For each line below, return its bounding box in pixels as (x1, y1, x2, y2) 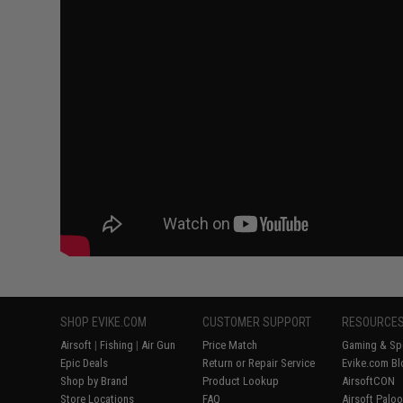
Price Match (202, 338, 258, 353)
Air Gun (141, 338, 176, 353)
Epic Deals (60, 356, 109, 371)
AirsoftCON (342, 374, 396, 389)
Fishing (100, 338, 134, 353)
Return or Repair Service (202, 356, 316, 371)
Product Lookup (202, 374, 280, 389)
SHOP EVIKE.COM (60, 315, 148, 330)
